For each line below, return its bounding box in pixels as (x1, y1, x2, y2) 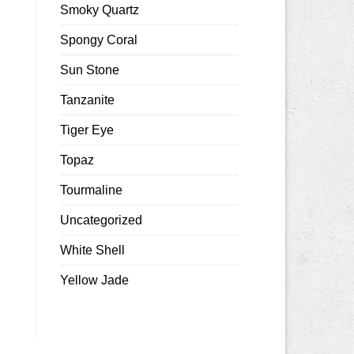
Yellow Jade (60, 273, 129, 287)
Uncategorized (60, 213, 142, 227)
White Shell (60, 243, 125, 257)
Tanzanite (60, 92, 115, 107)
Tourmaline (60, 183, 122, 197)
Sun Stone (60, 62, 119, 77)
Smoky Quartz (60, 2, 139, 17)
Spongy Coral (60, 32, 137, 47)
